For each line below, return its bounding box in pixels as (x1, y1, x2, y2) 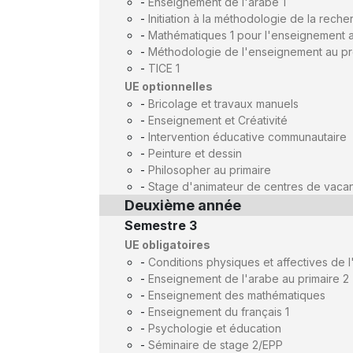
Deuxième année (124, 197, 241, 214)
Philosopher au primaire (148, 163, 271, 176)
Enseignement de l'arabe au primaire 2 (148, 272, 349, 285)
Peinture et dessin (148, 147, 242, 160)
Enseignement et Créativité (148, 113, 288, 127)
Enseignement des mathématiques (148, 288, 325, 302)
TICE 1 (148, 61, 180, 75)
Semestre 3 (124, 217, 197, 233)
